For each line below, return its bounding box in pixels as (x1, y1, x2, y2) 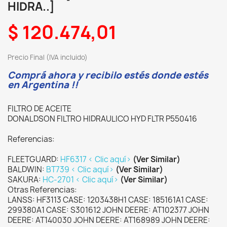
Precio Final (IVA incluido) (8, 53, 88, 62)
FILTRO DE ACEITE (8, 103, 71, 114)
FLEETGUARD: (8, 154, 60, 165)
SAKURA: (8, 174, 43, 185)
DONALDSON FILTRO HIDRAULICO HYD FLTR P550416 (8, 113, 197, 124)
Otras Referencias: (8, 184, 77, 195)
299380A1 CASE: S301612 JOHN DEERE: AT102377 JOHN (8, 205, 209, 215)
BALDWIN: (8, 164, 46, 175)
